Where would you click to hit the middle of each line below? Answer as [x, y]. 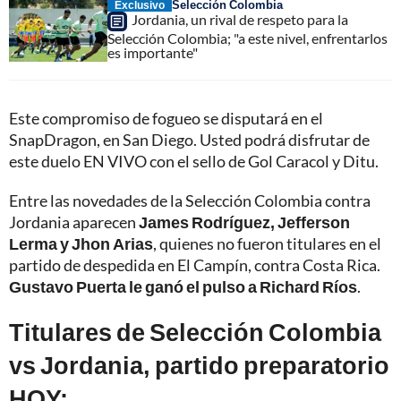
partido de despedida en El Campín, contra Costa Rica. [195, 264]
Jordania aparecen [74, 222]
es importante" [153, 52]
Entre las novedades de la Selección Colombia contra [190, 200]
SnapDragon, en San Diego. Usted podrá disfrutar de [189, 139]
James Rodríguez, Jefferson [244, 222]
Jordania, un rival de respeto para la [240, 19]
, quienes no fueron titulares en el [267, 243]
